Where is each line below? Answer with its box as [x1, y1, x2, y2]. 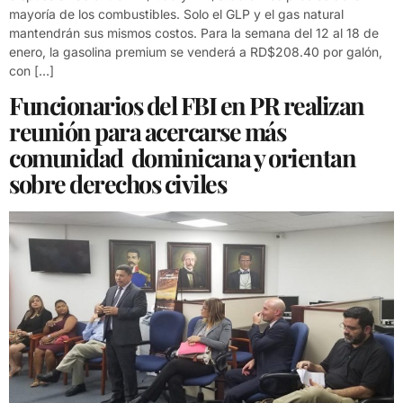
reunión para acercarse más [9, 115, 285, 148]
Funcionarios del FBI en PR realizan [9, 89, 364, 122]
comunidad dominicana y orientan [9, 141, 355, 175]
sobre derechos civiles [9, 167, 226, 201]
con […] [9, 62, 54, 78]
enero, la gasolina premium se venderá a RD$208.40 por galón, [9, 43, 382, 59]
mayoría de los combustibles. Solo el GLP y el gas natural [9, 5, 344, 22]
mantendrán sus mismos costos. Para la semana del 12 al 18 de [9, 24, 379, 40]
